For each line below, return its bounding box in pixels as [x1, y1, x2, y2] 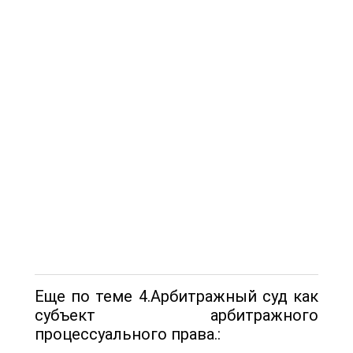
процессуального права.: [35, 324, 221, 344]
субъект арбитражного [35, 305, 318, 325]
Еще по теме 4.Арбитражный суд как [35, 286, 318, 306]
